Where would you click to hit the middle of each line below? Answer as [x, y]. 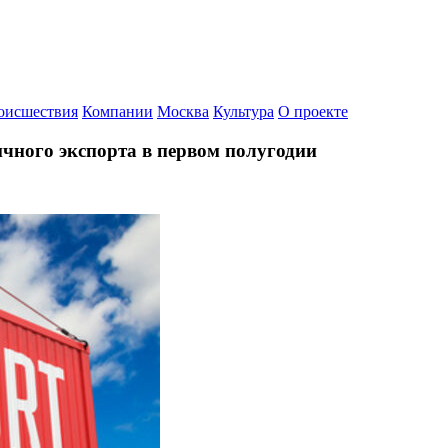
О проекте [313, 111]
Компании [117, 111]
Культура [243, 111]
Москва [183, 111]
